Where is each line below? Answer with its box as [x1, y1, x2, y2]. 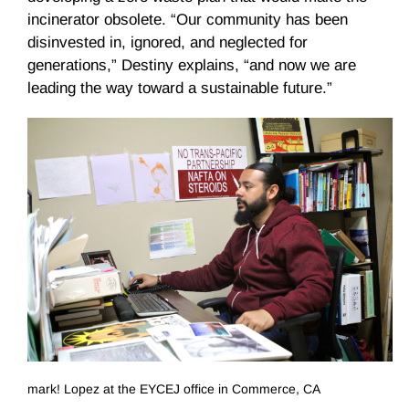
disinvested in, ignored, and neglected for [27, 34, 308, 52]
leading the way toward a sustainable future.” [27, 79, 332, 98]
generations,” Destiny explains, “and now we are [27, 57, 356, 75]
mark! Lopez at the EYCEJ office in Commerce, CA [27, 382, 320, 397]
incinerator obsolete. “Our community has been [27, 11, 348, 29]
